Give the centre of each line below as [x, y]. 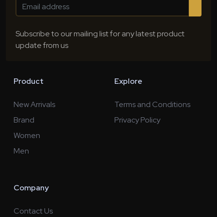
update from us [42, 45]
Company [31, 188]
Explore [128, 81]
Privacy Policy [137, 120]
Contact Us [33, 211]
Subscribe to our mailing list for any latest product [100, 34]
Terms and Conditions [152, 104]
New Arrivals [34, 104]
